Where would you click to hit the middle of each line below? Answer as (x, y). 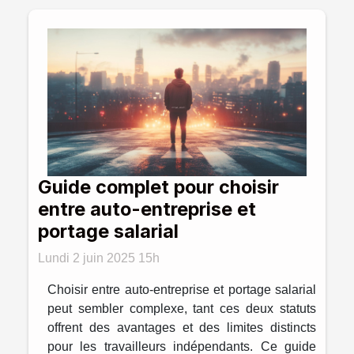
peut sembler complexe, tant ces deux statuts (182, 308)
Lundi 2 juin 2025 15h (99, 258)
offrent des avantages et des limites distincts (182, 327)
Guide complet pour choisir (158, 186)
